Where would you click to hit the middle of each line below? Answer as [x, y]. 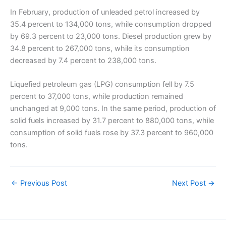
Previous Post [43, 183]
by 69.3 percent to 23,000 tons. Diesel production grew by [111, 37]
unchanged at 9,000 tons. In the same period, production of [113, 109]
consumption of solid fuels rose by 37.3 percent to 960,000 [112, 133]
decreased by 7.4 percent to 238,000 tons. [83, 61]
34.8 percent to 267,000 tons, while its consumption [100, 49]
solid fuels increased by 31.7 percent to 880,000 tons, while [112, 121]
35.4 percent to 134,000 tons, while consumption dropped [111, 24]
